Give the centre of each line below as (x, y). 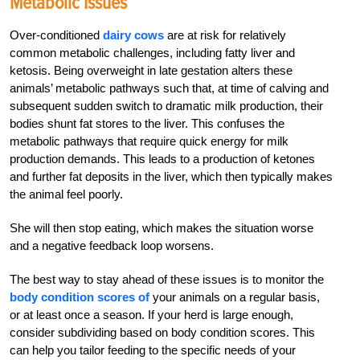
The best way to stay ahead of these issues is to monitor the (167, 280)
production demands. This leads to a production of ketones (162, 159)
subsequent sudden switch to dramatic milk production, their (166, 106)
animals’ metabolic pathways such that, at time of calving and (169, 88)
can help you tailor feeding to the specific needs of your (153, 350)
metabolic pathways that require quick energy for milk (149, 141)
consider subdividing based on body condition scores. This (162, 333)
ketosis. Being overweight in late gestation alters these (151, 71)
